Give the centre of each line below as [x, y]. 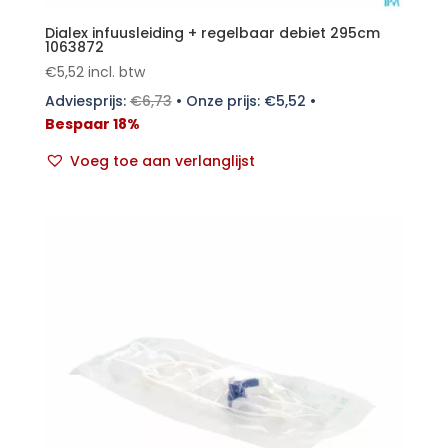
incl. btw [116, 71]
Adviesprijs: [87, 100]
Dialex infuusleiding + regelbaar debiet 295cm [212, 32]
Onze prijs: [224, 100]
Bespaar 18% [92, 123]
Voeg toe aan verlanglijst [162, 160]
